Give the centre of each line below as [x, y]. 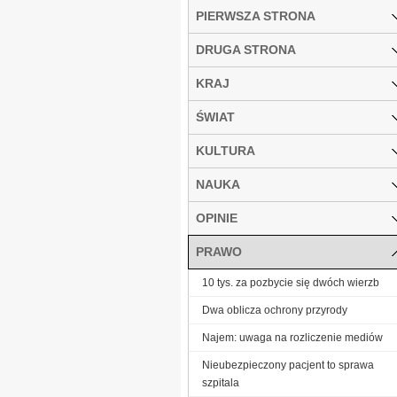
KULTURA [226, 150]
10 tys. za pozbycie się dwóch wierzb [291, 282]
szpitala [221, 382]
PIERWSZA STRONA [256, 16]
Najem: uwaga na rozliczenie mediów [292, 337]
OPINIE [217, 218]
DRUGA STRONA [246, 49]
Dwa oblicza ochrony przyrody [275, 310]
